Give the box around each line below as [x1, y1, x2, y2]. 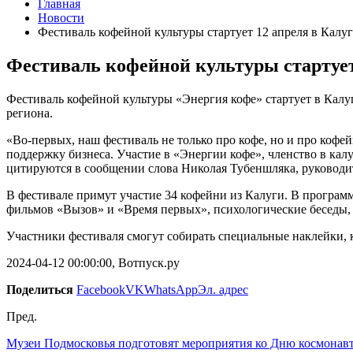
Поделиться [6, 282, 73, 296]
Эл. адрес [198, 282, 248, 296]
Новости [38, 11, 84, 24]
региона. [6, 106, 53, 120]
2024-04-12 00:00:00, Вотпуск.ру [6, 255, 180, 269]
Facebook [76, 282, 125, 296]
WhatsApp [144, 282, 198, 296]
